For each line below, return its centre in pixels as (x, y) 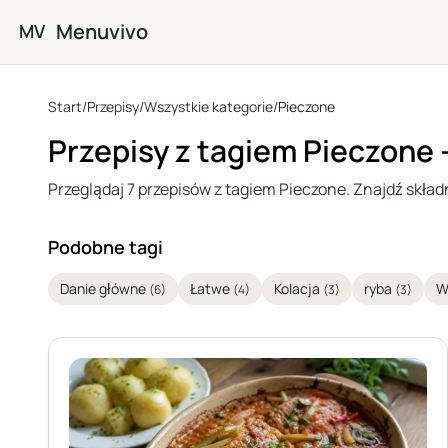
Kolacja (298, 288)
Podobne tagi (105, 247)
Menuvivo (102, 31)
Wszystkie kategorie (208, 106)
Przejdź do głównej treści (104, 19)
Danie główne (104, 288)
